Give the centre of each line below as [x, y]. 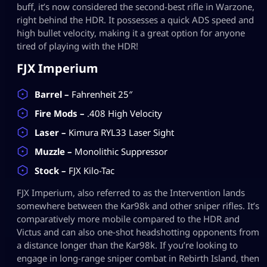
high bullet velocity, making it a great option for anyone [131, 32]
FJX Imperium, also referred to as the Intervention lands [131, 192]
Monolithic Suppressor [121, 151]
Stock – [52, 170]
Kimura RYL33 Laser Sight [121, 132]
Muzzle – [55, 151]
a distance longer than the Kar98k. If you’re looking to [127, 245]
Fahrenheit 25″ [102, 94]
